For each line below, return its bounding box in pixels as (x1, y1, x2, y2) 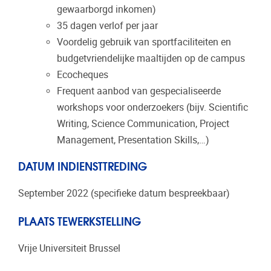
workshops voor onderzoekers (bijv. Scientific (57, 101, 248, 113)
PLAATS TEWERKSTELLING (18, 212, 141, 229)
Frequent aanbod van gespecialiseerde (57, 85, 221, 97)
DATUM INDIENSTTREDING (18, 157, 147, 174)
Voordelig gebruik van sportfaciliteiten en (57, 36, 231, 48)
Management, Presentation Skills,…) (57, 134, 209, 146)
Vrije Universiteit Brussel (18, 243, 120, 255)
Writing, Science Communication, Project (57, 117, 229, 129)
